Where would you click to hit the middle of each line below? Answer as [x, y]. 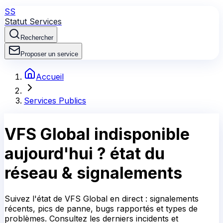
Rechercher [37, 38]
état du [137, 154]
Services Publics [55, 101]
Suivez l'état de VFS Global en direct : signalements [102, 198]
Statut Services [33, 21]
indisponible [140, 134]
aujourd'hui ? [55, 154]
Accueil [50, 77]
